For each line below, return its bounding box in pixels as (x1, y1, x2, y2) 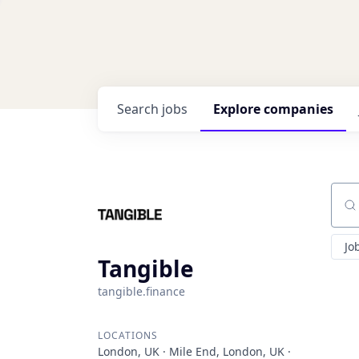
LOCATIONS (98, 329, 158, 342)
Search (117, 100, 162, 118)
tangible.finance (98, 284, 185, 299)
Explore (213, 100, 264, 118)
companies (264, 100, 333, 118)
